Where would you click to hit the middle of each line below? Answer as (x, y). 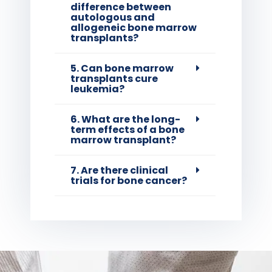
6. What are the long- (125, 119)
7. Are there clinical (119, 170)
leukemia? (97, 89)
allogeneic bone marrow (134, 27)
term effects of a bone (127, 129)
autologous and (113, 17)
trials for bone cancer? (129, 180)
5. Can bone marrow (122, 68)
